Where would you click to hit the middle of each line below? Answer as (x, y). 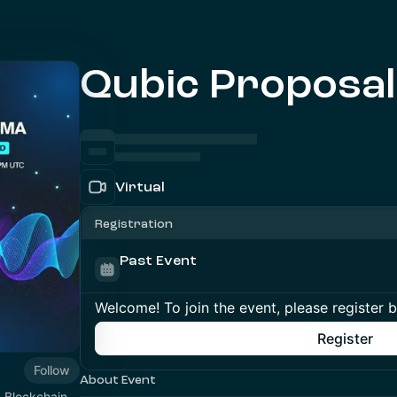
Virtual (140, 187)
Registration (134, 224)
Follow (52, 370)
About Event (118, 380)
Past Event (158, 261)
